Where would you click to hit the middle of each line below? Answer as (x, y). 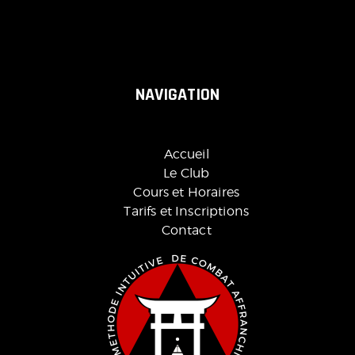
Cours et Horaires (187, 193)
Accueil (186, 155)
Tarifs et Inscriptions (187, 212)
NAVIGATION (177, 95)
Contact (186, 231)
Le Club (187, 174)
